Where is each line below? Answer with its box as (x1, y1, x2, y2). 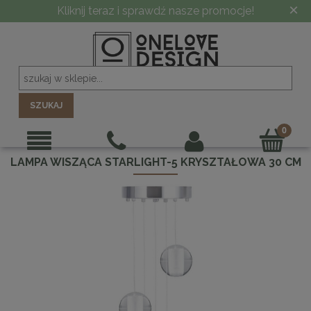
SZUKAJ (29, 101, 62, 111)
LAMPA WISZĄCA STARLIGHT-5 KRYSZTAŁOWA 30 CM (10, 155, 301, 169)
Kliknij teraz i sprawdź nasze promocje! (57, 4, 254, 17)
